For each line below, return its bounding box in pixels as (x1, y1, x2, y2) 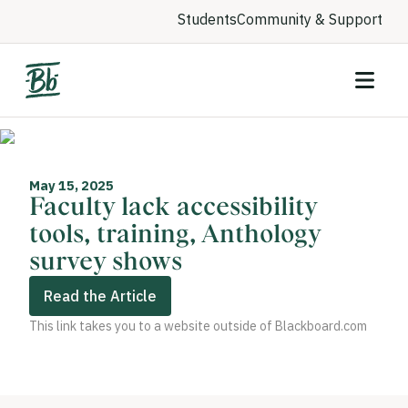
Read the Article (44, 287, 157, 306)
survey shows (29, 250, 182, 276)
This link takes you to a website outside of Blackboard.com (29, 318, 367, 335)
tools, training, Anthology (29, 222, 321, 249)
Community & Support (237, 10, 382, 28)
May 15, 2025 (29, 177, 114, 195)
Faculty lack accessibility (29, 195, 317, 221)
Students (178, 10, 237, 28)
